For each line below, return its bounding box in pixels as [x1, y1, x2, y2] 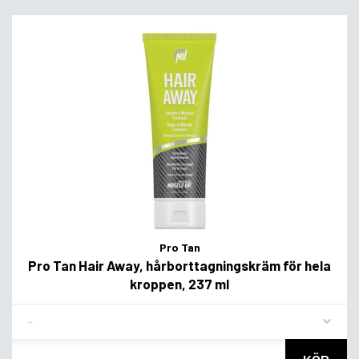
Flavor [27, 307, 61, 323]
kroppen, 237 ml [130, 276, 229, 292]
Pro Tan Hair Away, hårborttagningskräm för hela [28, 257, 331, 273]
